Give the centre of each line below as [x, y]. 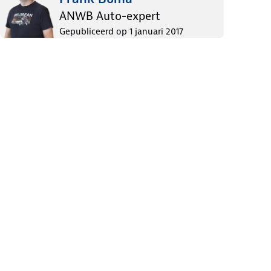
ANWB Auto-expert [110, 16]
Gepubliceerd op [93, 31]
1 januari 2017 [157, 31]
